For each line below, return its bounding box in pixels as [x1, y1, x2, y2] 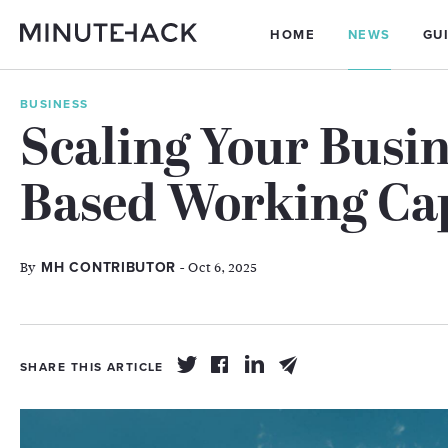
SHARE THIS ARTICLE [20, 360, 164, 374]
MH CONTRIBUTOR [41, 259, 177, 276]
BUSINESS [20, 97, 89, 111]
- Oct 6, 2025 [176, 258, 258, 277]
